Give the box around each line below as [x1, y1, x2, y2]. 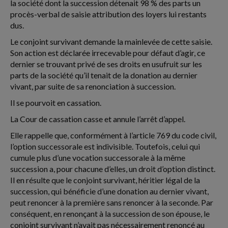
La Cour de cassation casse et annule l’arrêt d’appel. [10, 114, 185, 124]
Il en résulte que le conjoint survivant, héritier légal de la [10, 175, 200, 185]
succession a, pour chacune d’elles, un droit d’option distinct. [10, 164, 215, 174]
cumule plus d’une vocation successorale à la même [10, 153, 185, 162]
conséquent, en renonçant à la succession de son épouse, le [10, 209, 210, 218]
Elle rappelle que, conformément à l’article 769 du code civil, [10, 130, 216, 140]
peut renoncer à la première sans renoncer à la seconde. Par [10, 197, 213, 207]
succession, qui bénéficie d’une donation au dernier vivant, [10, 186, 209, 196]
